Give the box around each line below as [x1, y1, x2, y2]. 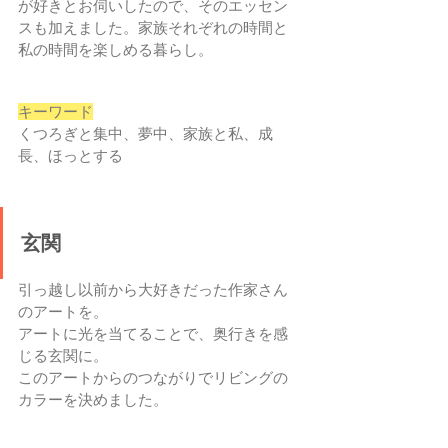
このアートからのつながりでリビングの [18, 369, 288, 387]
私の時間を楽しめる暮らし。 [18, 41, 213, 59]
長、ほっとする [18, 147, 123, 165]
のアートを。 [18, 303, 108, 321]
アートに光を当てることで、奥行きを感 [18, 325, 288, 343]
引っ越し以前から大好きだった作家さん [18, 281, 288, 299]
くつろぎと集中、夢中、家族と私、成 [18, 125, 273, 143]
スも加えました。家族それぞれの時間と [18, 19, 288, 37]
